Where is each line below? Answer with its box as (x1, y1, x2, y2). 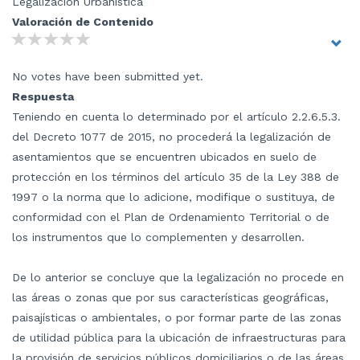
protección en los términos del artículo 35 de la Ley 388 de (12, 170, 339, 184)
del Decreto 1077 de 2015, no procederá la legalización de (12, 130, 331, 144)
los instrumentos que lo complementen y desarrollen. (12, 231, 305, 244)
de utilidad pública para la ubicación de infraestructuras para (12, 331, 346, 345)
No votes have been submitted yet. (12, 70, 203, 84)
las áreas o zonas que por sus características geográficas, (12, 291, 329, 305)
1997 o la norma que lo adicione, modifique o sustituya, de (12, 190, 335, 204)
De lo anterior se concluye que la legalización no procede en (12, 271, 344, 284)
